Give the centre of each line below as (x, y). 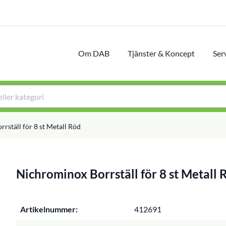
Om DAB (94, 53)
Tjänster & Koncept (161, 53)
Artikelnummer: (49, 209)
